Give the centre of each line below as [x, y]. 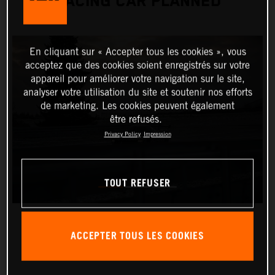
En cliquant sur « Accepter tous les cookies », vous [137, 52]
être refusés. [136, 119]
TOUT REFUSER [137, 184]
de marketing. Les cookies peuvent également [137, 106]
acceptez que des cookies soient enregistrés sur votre [137, 65]
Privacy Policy [122, 134]
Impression [157, 134]
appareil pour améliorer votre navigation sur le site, [137, 79]
